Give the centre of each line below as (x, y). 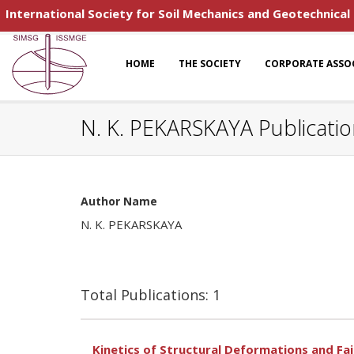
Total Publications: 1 (151, 295)
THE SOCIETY (210, 64)
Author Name (119, 201)
